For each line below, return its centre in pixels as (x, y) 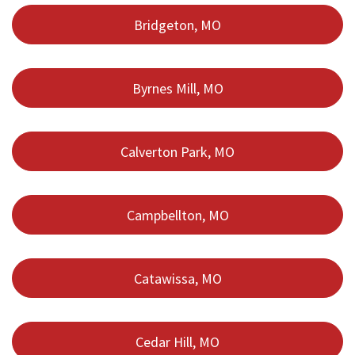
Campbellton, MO (177, 215)
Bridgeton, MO (177, 25)
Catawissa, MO (177, 278)
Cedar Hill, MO (177, 342)
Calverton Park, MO (177, 151)
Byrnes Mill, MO (177, 88)
